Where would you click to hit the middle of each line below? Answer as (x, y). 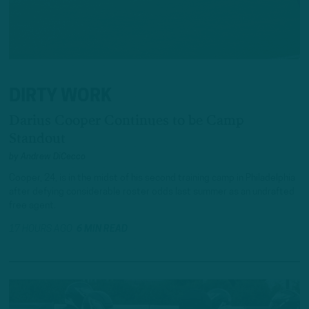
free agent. (32, 206)
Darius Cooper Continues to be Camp (127, 121)
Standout (37, 139)
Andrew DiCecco (53, 157)
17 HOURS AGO (43, 230)
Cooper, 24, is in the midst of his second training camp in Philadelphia (152, 178)
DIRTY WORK (60, 97)
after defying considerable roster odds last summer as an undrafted (152, 192)
